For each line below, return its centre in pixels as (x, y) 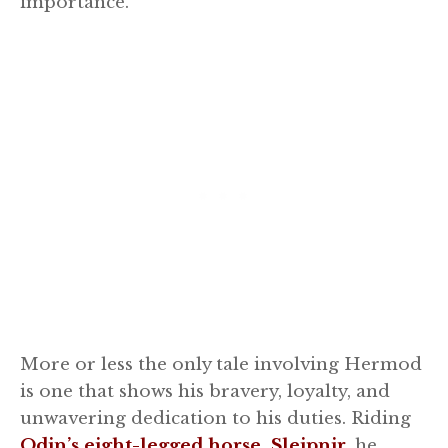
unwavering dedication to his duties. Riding (215, 419)
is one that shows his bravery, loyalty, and (205, 392)
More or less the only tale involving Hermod (221, 365)
